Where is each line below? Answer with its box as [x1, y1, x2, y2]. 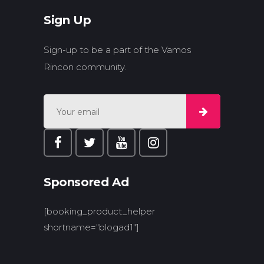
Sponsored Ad [44, 175, 129, 189]
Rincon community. [44, 61, 126, 72]
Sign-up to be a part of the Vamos [44, 44, 191, 55]
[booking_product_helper [44, 206, 155, 217]
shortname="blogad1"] [44, 222, 139, 233]
